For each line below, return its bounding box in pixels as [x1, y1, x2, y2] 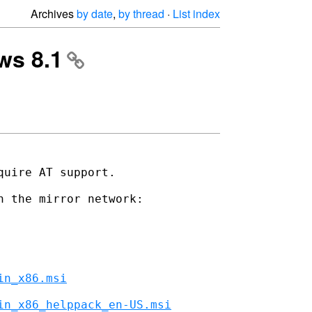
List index [173, 6, 220, 22]
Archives [31, 6, 77, 22]
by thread [118, 6, 164, 22]
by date [77, 6, 113, 22]
